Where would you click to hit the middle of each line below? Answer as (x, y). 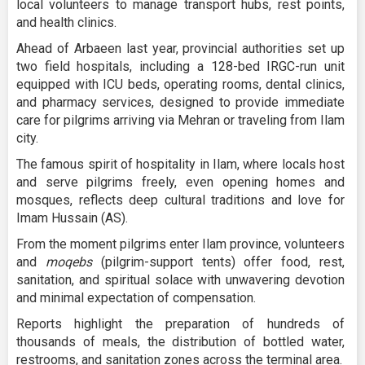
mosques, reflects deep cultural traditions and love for (180, 200)
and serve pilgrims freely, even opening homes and (180, 182)
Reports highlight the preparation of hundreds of (180, 324)
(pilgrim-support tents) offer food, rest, (218, 262)
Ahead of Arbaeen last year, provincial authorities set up (180, 49)
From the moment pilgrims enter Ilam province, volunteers (180, 244)
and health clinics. (66, 23)
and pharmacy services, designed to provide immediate (180, 103)
